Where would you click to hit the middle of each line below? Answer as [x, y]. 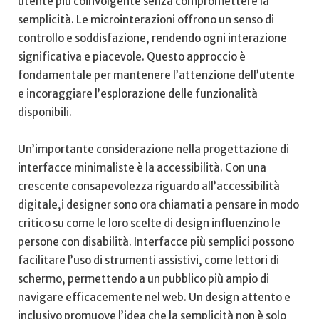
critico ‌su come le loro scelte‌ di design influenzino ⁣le [149, 223]
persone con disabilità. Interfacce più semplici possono [156, 241]
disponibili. [45, 112]
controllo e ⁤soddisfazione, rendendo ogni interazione [152, 38]
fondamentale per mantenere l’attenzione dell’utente [156, 75]
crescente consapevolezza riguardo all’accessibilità [149, 186]
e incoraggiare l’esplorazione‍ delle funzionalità [138, 93]
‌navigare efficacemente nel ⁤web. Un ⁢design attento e [154, 297]
